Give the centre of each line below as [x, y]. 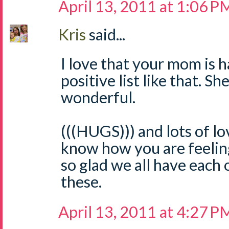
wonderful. [98, 97]
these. [81, 181]
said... [107, 34]
